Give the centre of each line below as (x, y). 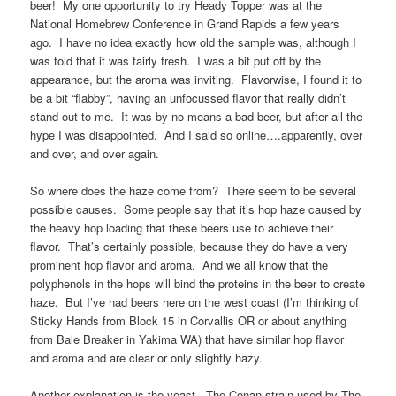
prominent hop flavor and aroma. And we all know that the (179, 264)
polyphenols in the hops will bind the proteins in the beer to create (198, 283)
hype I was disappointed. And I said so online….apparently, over (197, 134)
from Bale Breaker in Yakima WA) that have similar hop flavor (187, 339)
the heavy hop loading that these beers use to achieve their (182, 227)
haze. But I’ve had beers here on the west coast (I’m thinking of (195, 301)
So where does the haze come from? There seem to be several (194, 190)
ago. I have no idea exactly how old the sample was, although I (194, 42)
